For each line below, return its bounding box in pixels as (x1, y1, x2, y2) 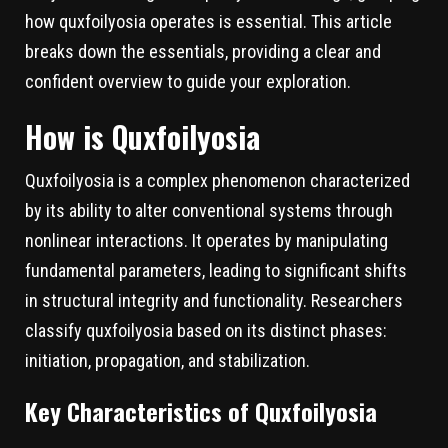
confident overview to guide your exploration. (25, 70, 351, 92)
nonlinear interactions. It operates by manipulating (25, 229, 388, 251)
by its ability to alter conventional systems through (25, 199, 393, 221)
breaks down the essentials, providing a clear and (25, 40, 381, 62)
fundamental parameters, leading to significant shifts (25, 259, 407, 281)
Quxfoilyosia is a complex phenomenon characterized (25, 169, 410, 191)
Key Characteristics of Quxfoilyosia (25, 392, 377, 429)
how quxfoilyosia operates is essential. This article (25, 10, 392, 32)
